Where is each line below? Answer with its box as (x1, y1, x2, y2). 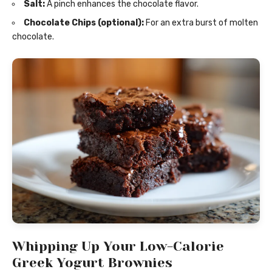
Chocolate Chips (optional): (24, 17, 144, 28)
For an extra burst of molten (144, 17, 258, 28)
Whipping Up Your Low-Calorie (12, 238, 224, 254)
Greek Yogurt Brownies (12, 254, 172, 270)
